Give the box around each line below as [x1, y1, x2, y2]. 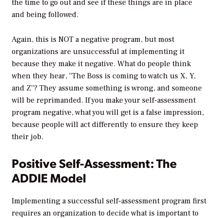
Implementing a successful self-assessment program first [12, 196, 206, 206]
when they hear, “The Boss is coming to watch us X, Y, [12, 71, 196, 81]
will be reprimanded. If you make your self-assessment [12, 95, 196, 106]
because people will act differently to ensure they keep [12, 120, 198, 130]
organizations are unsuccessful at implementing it [12, 47, 184, 57]
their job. [12, 132, 43, 142]
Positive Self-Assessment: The [12, 155, 177, 171]
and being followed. [12, 10, 78, 20]
